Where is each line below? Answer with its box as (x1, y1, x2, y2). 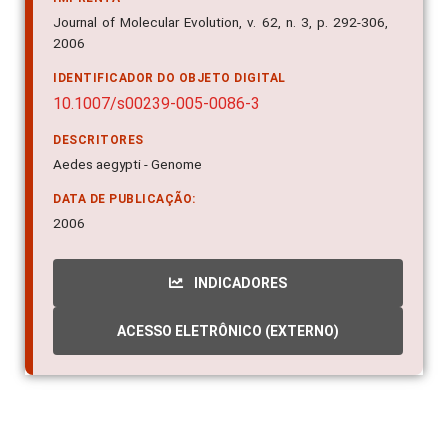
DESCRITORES (53, 133, 144, 148)
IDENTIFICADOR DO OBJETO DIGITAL (53, 71, 286, 86)
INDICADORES (191, 275, 287, 292)
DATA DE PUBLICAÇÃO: (53, 192, 196, 207)
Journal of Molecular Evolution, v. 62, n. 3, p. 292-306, (53, 14, 388, 31)
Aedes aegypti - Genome (53, 156, 202, 173)
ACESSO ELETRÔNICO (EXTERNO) (117, 323, 339, 340)
